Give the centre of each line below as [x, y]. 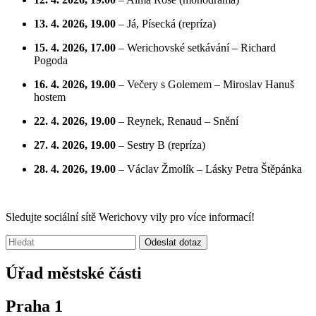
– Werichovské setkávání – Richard [196, 48]
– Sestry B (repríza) [160, 145]
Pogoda [51, 61]
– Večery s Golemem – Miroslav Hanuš [205, 85]
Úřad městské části [74, 273]
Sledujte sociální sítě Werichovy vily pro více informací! [130, 217]
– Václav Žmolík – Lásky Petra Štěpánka [209, 169]
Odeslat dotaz [173, 243]
